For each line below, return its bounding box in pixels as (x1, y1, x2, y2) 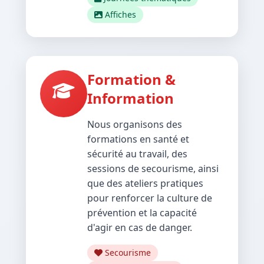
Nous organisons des (87, 117, 182, 131)
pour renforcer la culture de (87, 191, 212, 204)
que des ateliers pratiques (87, 176, 203, 190)
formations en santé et (87, 132, 189, 146)
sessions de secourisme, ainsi (87, 161, 219, 175)
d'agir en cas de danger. (87, 220, 192, 234)
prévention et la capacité (87, 206, 197, 219)
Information (87, 88, 174, 108)
